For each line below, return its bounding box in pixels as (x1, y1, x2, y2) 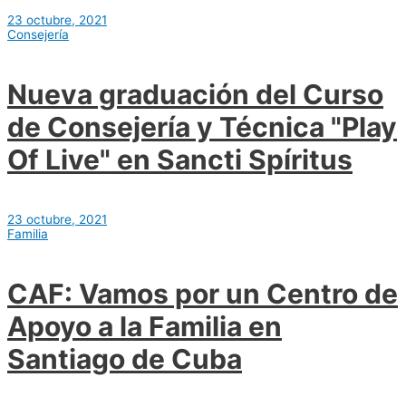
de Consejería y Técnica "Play (7, 111, 397, 144)
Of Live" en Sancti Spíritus (7, 143, 353, 177)
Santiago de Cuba (7, 343, 242, 376)
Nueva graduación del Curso (7, 78, 383, 111)
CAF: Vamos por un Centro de (7, 277, 398, 311)
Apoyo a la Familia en (7, 310, 282, 343)
